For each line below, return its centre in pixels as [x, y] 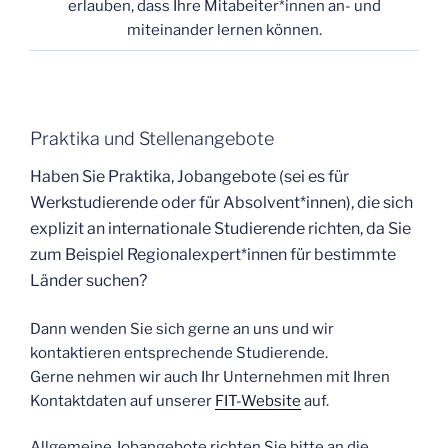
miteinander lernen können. [224, 30]
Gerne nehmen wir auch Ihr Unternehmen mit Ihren [210, 376]
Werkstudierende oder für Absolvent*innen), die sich [221, 203]
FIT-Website [258, 400]
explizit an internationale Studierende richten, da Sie [220, 229]
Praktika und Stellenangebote [152, 138]
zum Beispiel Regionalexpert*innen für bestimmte [213, 255]
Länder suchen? [88, 281]
